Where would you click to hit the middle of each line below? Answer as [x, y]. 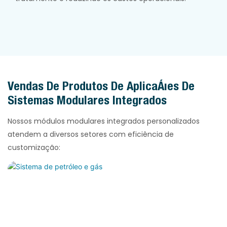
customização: [34, 147]
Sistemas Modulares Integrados [87, 100]
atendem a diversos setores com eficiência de [91, 134]
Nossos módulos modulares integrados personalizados [104, 121]
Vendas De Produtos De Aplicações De [101, 85]
